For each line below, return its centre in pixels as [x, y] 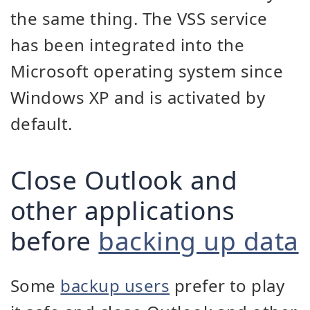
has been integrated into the [128, 45]
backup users [115, 285]
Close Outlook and [124, 180]
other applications [123, 210]
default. [42, 124]
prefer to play [227, 285]
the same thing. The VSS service [139, 18]
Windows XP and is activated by [138, 97]
